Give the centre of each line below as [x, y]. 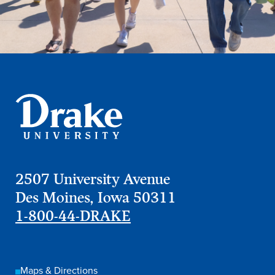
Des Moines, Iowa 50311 [96, 197]
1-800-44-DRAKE [73, 215]
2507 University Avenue [93, 179]
